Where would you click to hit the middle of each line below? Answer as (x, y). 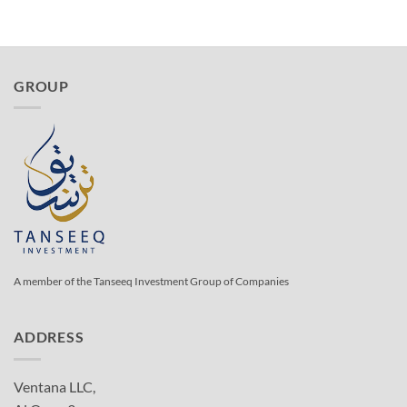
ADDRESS (49, 337)
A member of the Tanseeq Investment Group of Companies (151, 281)
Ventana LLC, (55, 386)
